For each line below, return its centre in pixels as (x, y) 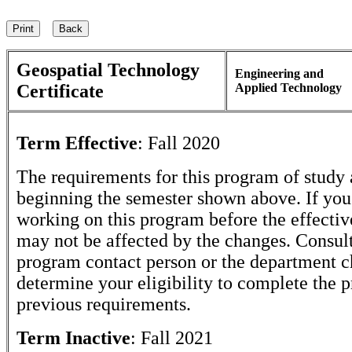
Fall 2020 (184, 143)
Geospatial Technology (108, 70)
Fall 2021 (177, 338)
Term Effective (77, 143)
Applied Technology (288, 88)
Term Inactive (73, 338)
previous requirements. (104, 304)
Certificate (60, 91)
